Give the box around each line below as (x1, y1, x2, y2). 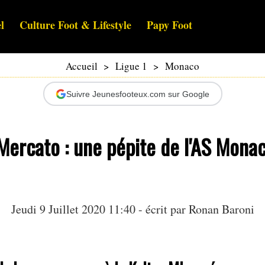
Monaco (165, 59, 199, 73)
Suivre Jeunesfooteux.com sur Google (66, 89, 209, 99)
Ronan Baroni (188, 201, 254, 218)
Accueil (66, 59, 98, 73)
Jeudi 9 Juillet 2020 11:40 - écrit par (11, 201, 189, 218)
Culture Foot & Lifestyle (20, 17, 131, 33)
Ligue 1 (115, 59, 147, 73)
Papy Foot (147, 17, 192, 33)
